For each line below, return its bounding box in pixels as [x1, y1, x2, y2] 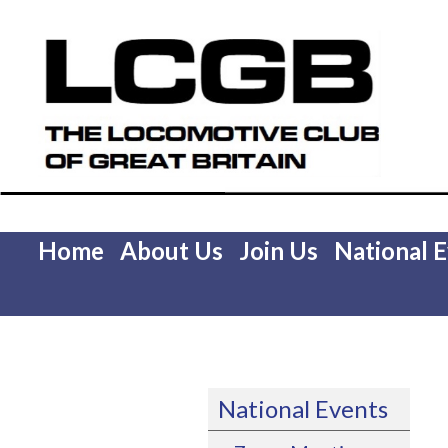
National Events [218, 394, 388, 424]
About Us [119, 236, 223, 266]
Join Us [238, 236, 318, 266]
